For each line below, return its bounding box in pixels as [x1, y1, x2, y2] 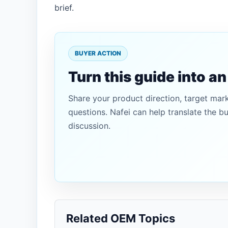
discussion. [68, 121, 110, 131]
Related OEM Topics [66, 212, 175, 225]
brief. [54, 3, 74, 13]
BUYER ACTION [75, 49, 121, 57]
